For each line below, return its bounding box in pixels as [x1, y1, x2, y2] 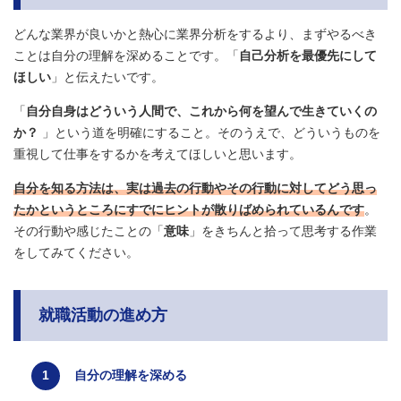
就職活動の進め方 [38, 306, 167, 325]
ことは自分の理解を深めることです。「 [13, 48, 239, 64]
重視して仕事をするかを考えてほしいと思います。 [13, 147, 302, 162]
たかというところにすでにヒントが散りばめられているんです [13, 202, 364, 218]
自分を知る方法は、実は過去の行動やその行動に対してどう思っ [13, 181, 377, 196]
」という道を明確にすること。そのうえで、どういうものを [42, 125, 380, 141]
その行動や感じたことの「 [13, 224, 164, 239]
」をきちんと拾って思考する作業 [189, 224, 377, 239]
